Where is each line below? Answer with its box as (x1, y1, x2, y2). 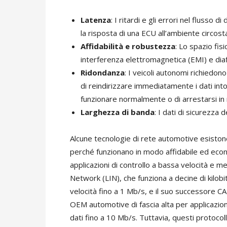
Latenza (81, 15, 111, 25)
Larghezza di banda (81, 107, 155, 118)
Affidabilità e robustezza (81, 41, 175, 52)
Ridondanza (81, 67, 125, 78)
